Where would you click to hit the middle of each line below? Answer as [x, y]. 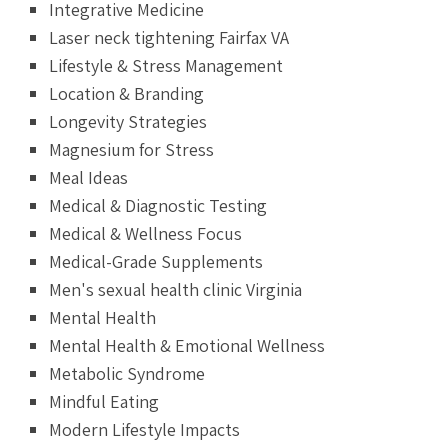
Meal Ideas [89, 177]
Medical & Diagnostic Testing [158, 205]
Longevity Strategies [128, 121]
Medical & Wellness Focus [146, 233]
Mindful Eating [104, 401]
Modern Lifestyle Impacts [145, 429]
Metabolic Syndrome [127, 373]
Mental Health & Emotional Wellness [187, 345]
